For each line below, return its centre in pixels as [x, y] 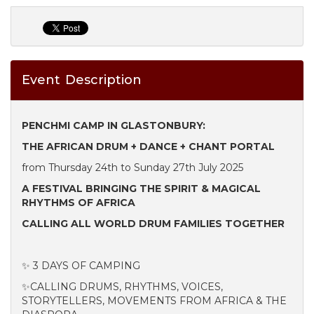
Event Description [82, 80]
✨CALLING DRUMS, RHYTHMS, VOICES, [122, 287]
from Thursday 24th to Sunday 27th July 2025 [132, 168]
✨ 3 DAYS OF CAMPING [81, 266]
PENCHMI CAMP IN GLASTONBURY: [115, 125]
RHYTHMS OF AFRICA [78, 203]
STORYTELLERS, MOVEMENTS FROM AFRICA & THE [154, 301]
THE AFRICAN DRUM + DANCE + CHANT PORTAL [148, 146]
